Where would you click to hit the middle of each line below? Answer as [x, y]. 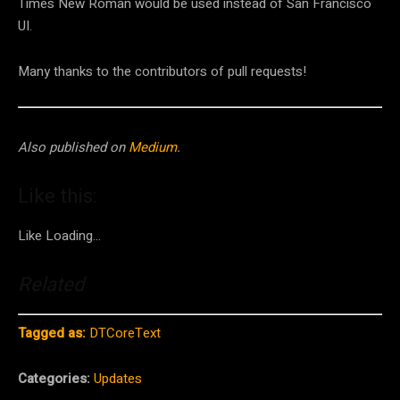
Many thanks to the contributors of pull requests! [162, 71]
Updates [118, 378]
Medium [153, 148]
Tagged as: [52, 333]
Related [51, 285]
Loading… [73, 236]
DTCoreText [125, 333]
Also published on [73, 148]
